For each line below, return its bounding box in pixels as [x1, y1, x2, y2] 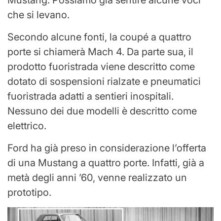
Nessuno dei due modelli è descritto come [7, 105, 197, 117]
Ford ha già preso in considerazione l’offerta [7, 142, 206, 154]
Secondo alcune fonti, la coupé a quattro [7, 31, 191, 43]
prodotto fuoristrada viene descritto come [7, 60, 195, 73]
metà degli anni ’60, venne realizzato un [7, 171, 187, 184]
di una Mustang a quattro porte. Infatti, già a [7, 156, 204, 169]
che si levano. [7, 8, 70, 21]
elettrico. [7, 119, 46, 132]
